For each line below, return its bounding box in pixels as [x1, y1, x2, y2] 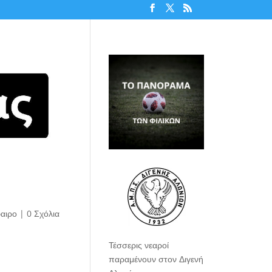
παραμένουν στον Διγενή [109, 253, 204, 265]
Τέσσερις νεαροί [109, 239, 169, 251]
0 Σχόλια [26, 208, 59, 220]
